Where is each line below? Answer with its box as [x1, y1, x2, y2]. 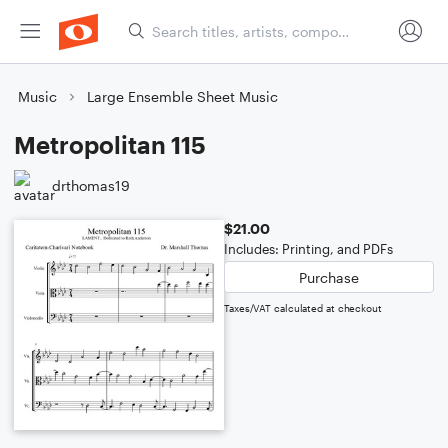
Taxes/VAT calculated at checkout [224, 302, 382, 314]
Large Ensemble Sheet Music [87, 88, 278, 105]
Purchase [299, 268, 359, 286]
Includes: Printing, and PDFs [224, 241, 393, 257]
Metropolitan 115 [14, 130, 206, 159]
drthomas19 [52, 176, 130, 194]
